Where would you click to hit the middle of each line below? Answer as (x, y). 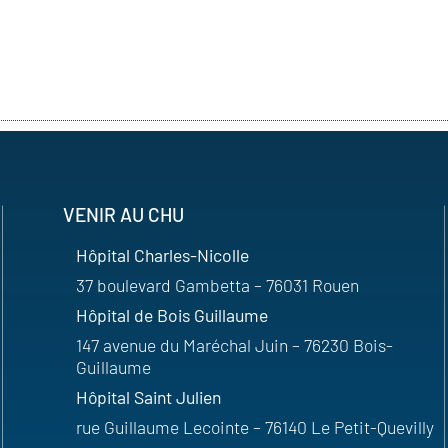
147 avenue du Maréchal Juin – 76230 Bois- (235, 344)
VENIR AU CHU (124, 214)
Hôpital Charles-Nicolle (163, 254)
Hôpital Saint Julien (149, 396)
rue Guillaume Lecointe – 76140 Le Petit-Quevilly (255, 426)
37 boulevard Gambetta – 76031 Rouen (218, 284)
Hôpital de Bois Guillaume (172, 314)
